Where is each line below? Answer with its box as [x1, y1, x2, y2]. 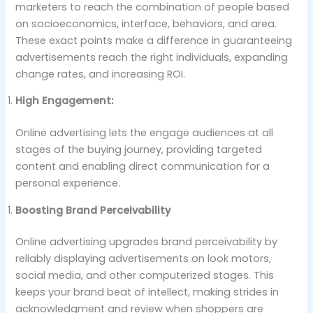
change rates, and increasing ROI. [15, 66, 186, 81]
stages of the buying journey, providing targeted [15, 143, 263, 157]
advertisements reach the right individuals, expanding [15, 50, 289, 64]
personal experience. [15, 176, 121, 191]
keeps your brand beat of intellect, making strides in [15, 285, 279, 300]
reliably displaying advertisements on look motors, [15, 252, 272, 266]
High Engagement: [15, 94, 114, 108]
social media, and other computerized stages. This [15, 268, 275, 283]
